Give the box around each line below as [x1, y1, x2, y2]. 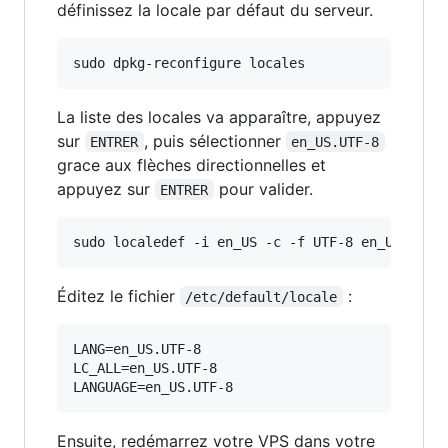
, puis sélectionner [143, 130, 286, 151]
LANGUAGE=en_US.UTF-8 [73, 378, 233, 395]
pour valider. [213, 178, 313, 199]
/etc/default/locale [185, 288, 338, 305]
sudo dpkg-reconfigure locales [73, 54, 305, 71]
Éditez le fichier [57, 285, 180, 306]
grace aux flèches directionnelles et [57, 154, 326, 175]
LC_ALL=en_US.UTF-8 [73, 359, 217, 376]
